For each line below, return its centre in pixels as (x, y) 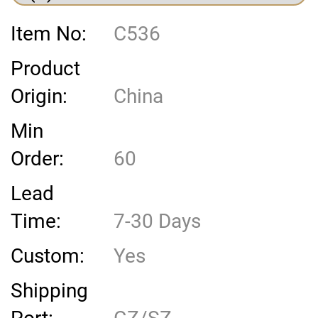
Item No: (49, 34)
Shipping (49, 291)
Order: (37, 159)
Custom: (48, 256)
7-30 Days (155, 221)
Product (45, 69)
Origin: (39, 97)
